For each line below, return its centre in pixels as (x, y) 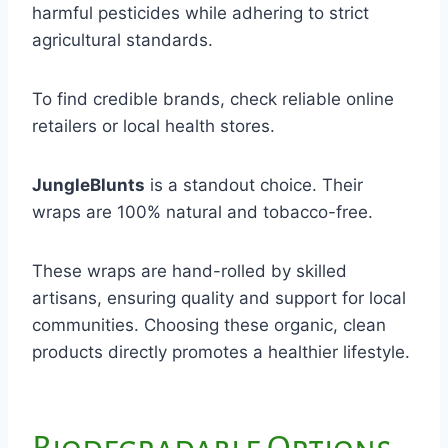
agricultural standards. (122, 39)
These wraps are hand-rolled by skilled (189, 270)
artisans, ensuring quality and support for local (219, 297)
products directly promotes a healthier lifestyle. (221, 351)
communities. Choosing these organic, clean (209, 324)
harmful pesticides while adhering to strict (200, 12)
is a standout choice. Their (254, 184)
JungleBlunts (88, 184)
